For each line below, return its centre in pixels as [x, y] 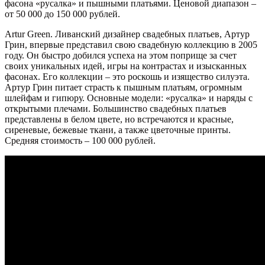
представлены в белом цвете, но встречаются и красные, [119, 119]
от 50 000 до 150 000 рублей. [62, 14]
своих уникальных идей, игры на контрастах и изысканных [126, 66]
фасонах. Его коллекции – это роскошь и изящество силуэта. [127, 77]
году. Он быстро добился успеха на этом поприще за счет [121, 56]
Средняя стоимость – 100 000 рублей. [80, 141]
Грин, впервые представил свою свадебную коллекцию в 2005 [131, 45]
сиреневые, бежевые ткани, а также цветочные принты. [118, 130]
